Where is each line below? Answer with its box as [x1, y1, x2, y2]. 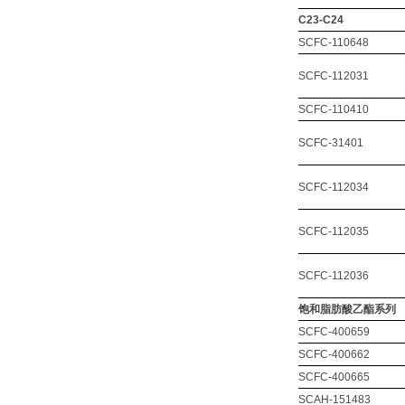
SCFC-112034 [298, 181, 369, 193]
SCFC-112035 [298, 225, 369, 238]
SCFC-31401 [298, 137, 363, 149]
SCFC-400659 [298, 325, 370, 338]
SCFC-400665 [298, 371, 370, 383]
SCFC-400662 [298, 348, 370, 361]
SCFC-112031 [298, 70, 369, 82]
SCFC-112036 [298, 269, 369, 282]
